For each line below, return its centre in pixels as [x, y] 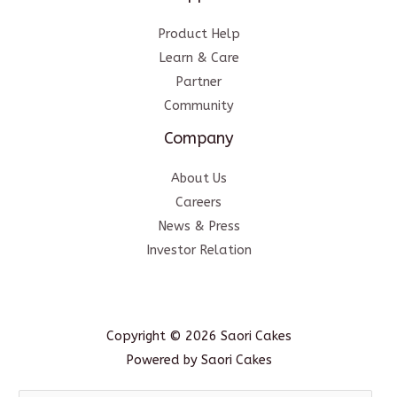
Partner [198, 82]
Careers [198, 203]
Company [198, 138]
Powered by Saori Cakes [198, 361]
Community [198, 105]
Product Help [198, 34]
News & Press [198, 227]
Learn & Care [198, 58]
